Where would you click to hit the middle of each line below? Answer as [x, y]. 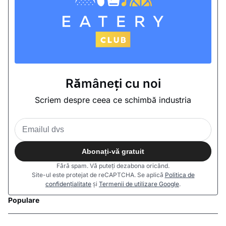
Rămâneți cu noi [113, 83]
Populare [24, 200]
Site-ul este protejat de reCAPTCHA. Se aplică [98, 175]
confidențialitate [68, 184]
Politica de [180, 175]
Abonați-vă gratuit [113, 151]
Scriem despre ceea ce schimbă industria [113, 100]
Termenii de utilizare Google [139, 184]
